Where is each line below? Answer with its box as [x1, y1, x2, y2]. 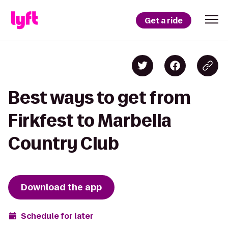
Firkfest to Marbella [8, 111, 172, 130]
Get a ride [145, 15, 183, 26]
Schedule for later [21, 210, 94, 221]
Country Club [8, 134, 119, 153]
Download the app [21, 181, 102, 193]
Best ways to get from [8, 88, 191, 107]
